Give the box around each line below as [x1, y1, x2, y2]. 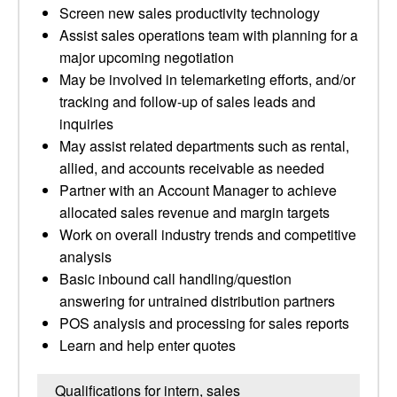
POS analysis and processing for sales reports [59, 313, 349, 333]
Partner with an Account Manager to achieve [59, 180, 337, 200]
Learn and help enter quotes [59, 335, 236, 355]
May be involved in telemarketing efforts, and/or [59, 69, 355, 90]
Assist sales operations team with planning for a [59, 25, 358, 45]
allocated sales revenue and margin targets [59, 202, 330, 222]
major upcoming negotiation [59, 47, 234, 67]
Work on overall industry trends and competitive [59, 224, 356, 245]
